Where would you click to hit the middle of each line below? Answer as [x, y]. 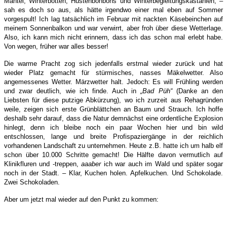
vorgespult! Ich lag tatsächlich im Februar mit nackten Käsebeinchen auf [113, 19]
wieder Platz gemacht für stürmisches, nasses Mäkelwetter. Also [113, 73]
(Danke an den [198, 91]
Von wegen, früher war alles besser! [56, 47]
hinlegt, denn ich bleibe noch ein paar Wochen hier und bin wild [113, 128]
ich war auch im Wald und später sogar [162, 164]
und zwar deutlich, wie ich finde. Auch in [72, 91]
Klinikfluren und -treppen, [43, 164]
